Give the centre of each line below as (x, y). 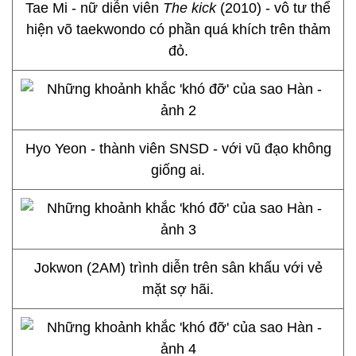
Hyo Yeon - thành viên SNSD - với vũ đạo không (178, 149)
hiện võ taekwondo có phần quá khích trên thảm (178, 29)
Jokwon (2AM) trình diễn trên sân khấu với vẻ (178, 268)
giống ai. (178, 170)
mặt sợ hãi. (178, 289)
